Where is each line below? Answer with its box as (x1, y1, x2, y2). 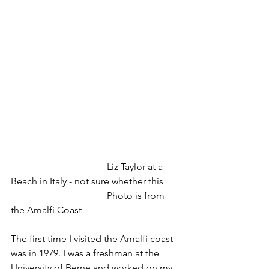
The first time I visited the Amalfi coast (11, 232, 175, 244)
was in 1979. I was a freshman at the (11, 247, 162, 259)
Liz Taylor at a (11, 160, 107, 172)
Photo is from (11, 189, 107, 201)
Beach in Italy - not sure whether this (11, 175, 163, 187)
